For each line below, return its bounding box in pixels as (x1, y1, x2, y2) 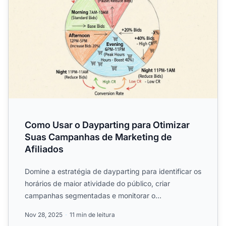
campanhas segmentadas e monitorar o (25, 191, 155, 200)
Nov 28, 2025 (25, 210, 63, 218)
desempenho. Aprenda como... (25, 203, 127, 212)
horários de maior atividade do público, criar (25, 179, 170, 188)
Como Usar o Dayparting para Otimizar (25, 119, 190, 130)
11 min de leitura (70, 210, 115, 218)
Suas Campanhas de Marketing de (25, 131, 172, 142)
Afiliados (25, 143, 64, 154)
